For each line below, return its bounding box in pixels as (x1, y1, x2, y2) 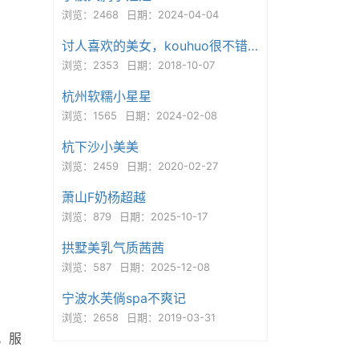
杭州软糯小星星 (61, 88, 151, 104)
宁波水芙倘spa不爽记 (61, 290, 186, 306)
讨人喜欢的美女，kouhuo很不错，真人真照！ (247, 38, 258, 54)
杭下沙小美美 (61, 139, 139, 155)
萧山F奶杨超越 (61, 189, 146, 205)
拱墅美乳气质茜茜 (61, 240, 164, 256)
